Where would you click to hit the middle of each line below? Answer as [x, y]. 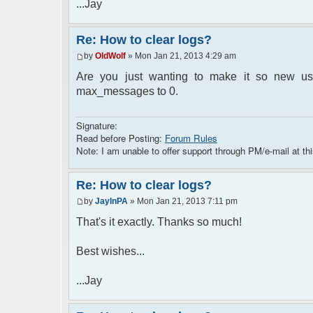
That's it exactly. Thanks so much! [159, 222]
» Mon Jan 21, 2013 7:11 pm [183, 202]
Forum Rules [191, 138]
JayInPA [111, 202]
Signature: [97, 125]
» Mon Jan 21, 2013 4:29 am [181, 56]
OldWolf [110, 56]
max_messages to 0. [127, 92]
